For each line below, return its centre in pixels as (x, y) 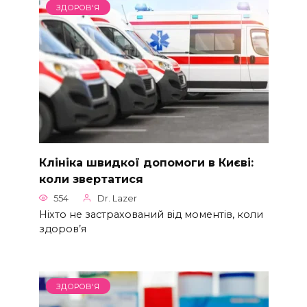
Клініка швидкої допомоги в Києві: (146, 162)
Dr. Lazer (117, 198)
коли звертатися (91, 179)
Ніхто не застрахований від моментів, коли (151, 214)
